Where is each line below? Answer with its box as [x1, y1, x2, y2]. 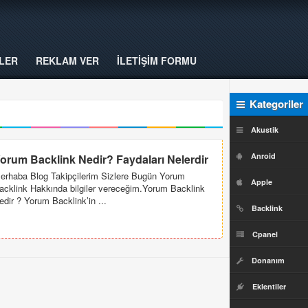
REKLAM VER [36, 54, 99, 67]
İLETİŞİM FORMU [117, 54, 197, 67]
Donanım [252, 255, 285, 265]
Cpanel [252, 229, 278, 239]
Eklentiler [252, 281, 286, 291]
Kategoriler [247, 96, 303, 111]
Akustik [251, 124, 278, 135]
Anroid [251, 151, 276, 161]
